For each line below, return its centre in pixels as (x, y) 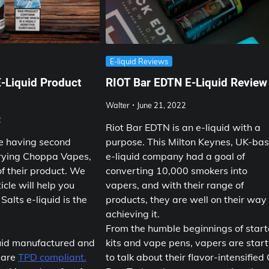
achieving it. (134, 214)
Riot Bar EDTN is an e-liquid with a (183, 128)
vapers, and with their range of (175, 185)
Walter (118, 105)
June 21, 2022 (162, 105)
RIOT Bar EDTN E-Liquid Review (187, 83)
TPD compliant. (52, 257)
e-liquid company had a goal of (176, 156)
